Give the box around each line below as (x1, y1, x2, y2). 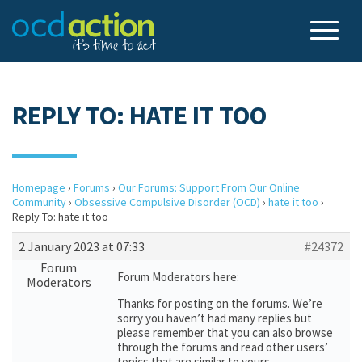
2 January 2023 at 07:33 (19, 238, 145, 255)
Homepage (12, 180, 65, 195)
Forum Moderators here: (117, 269, 239, 284)
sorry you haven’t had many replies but (117, 310, 312, 326)
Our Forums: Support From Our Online (118, 180, 300, 195)
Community (12, 195, 66, 209)
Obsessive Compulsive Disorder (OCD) (74, 195, 260, 209)
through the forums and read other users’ (117, 339, 328, 355)
